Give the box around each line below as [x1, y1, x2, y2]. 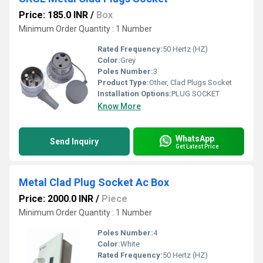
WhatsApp [176, 133, 214, 143]
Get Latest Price [176, 143, 219, 150]
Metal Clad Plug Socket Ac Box [19, 176, 169, 188]
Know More [97, 102, 141, 111]
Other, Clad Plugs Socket [149, 78, 232, 87]
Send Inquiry [50, 137, 99, 146]
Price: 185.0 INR [19, 9, 88, 21]
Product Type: [97, 78, 149, 87]
